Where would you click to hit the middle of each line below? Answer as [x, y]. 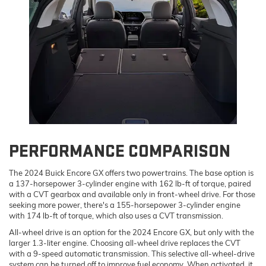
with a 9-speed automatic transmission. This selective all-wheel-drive [132, 254]
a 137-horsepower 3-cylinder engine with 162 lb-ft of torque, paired [130, 184]
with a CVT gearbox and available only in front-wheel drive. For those [132, 194]
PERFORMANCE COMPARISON [120, 152]
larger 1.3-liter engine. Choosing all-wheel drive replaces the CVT [125, 243]
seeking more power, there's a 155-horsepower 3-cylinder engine [125, 205]
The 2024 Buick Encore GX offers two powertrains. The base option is [131, 173]
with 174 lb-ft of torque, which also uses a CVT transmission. [116, 216]
